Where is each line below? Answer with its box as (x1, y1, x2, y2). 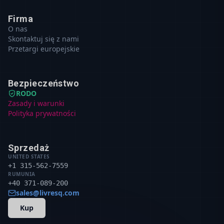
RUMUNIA (8, 170, 35, 177)
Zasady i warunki (8, 98, 64, 108)
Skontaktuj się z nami (8, 33, 79, 43)
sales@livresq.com (16, 187, 79, 197)
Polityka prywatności (8, 108, 76, 118)
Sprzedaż (8, 142, 49, 153)
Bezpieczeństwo (8, 77, 79, 88)
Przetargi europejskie (8, 43, 79, 53)
